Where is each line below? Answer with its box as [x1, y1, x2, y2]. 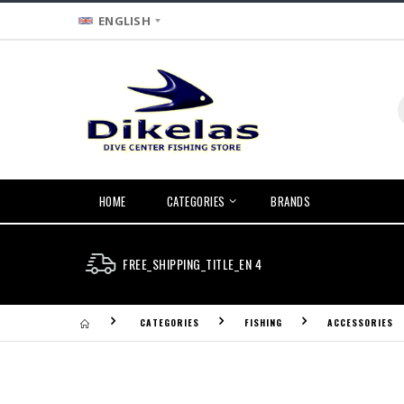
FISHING [244, 315, 282, 329]
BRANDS [271, 191, 310, 210]
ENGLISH [98, 12, 151, 29]
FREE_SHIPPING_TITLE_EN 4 [123, 254, 262, 273]
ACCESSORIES [327, 315, 393, 329]
